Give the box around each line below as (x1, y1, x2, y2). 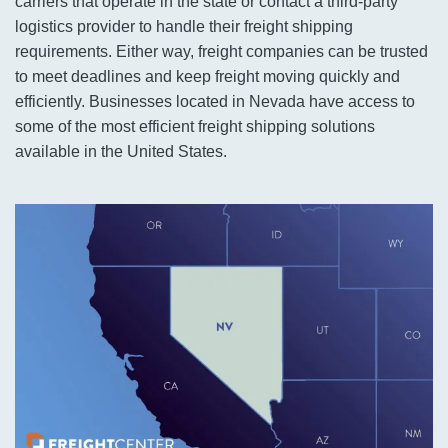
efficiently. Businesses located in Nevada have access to (15, 93, 415, 111)
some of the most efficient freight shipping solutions (15, 118, 375, 136)
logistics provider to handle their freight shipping (15, 18, 353, 36)
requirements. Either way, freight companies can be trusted (15, 43, 428, 61)
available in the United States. (15, 143, 227, 161)
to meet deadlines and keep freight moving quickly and (15, 68, 400, 86)
